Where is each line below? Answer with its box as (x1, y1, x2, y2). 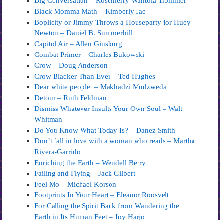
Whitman (34, 115, 62, 123)
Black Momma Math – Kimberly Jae (34, 7, 146, 15)
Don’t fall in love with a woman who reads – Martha (34, 137, 195, 145)
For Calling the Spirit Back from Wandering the (34, 202, 179, 210)
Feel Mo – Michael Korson (34, 180, 116, 188)
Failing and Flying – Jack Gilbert (34, 169, 135, 177)
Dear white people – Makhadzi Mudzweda (34, 83, 166, 91)
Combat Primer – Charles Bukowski (34, 51, 144, 58)
